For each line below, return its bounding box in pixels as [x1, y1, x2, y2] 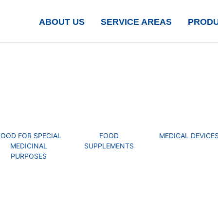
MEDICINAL [10, 141, 48, 150]
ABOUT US [38, 17, 85, 27]
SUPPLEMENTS [84, 141, 134, 150]
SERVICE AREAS [100, 17, 172, 27]
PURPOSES [11, 151, 47, 160]
